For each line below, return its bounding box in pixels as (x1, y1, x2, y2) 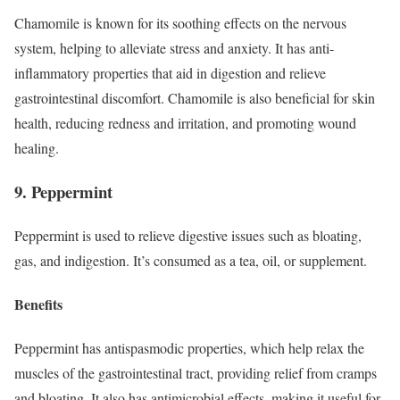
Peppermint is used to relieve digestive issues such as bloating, (14, 225, 362, 245)
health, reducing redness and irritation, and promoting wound (14, 113, 356, 133)
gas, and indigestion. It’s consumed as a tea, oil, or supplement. (14, 250, 367, 270)
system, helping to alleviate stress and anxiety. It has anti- (14, 38, 334, 58)
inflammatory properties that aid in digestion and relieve (14, 63, 326, 83)
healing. (14, 138, 59, 158)
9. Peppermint (14, 179, 112, 204)
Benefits (14, 294, 62, 315)
